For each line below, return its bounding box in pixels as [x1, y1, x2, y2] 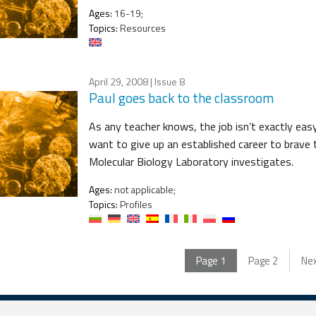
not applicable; [112, 181, 176, 197]
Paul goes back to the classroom [89, 87, 274, 108]
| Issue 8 [148, 73, 185, 89]
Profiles [118, 196, 152, 212]
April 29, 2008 [89, 73, 148, 89]
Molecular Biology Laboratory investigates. [89, 152, 293, 170]
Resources [118, 20, 166, 35]
